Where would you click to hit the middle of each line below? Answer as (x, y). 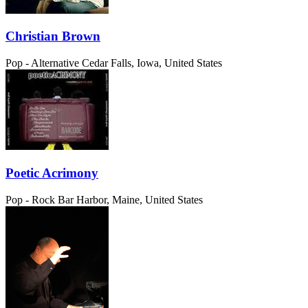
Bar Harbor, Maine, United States (130, 199)
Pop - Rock (30, 199)
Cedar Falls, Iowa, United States (152, 63)
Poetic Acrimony (52, 173)
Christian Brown (53, 36)
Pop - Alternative (42, 63)
